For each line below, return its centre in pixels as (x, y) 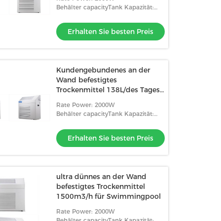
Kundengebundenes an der (104, 70)
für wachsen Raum (89, 100)
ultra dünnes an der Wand (102, 177)
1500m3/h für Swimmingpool (109, 196)
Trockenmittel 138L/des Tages (108, 90)
